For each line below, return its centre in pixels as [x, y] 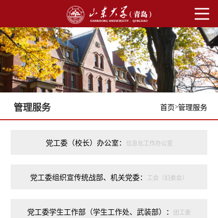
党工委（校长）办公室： [86, 143]
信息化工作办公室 [149, 144]
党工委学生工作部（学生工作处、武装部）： [100, 212]
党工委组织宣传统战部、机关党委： [89, 178]
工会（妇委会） [167, 178]
